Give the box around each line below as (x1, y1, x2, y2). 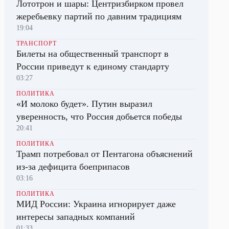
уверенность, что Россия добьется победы (16, 111, 182, 122)
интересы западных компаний (16, 212, 135, 222)
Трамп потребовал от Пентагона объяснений (16, 149, 193, 159)
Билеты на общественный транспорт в (16, 49, 169, 59)
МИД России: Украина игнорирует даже (16, 199, 176, 209)
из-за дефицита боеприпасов (16, 162, 130, 172)
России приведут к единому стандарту (16, 61, 169, 72)
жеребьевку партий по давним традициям (16, 11, 181, 21)
